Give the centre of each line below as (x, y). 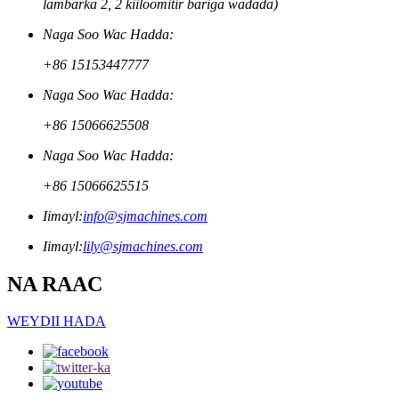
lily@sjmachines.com (143, 246)
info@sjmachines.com (145, 216)
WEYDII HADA (57, 322)
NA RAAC (55, 284)
